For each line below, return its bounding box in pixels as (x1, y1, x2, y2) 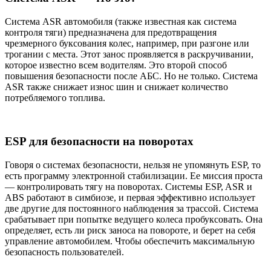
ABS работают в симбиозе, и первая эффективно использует (5, 192, 255, 203)
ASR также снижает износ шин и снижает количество (5, 81, 228, 92)
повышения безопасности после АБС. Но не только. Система (5, 70, 258, 81)
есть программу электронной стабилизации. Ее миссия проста (5, 171, 263, 181)
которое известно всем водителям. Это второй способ (5, 59, 227, 70)
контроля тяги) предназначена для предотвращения (5, 27, 217, 38)
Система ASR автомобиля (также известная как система (5, 16, 237, 27)
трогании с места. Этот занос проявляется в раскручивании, (5, 48, 253, 59)
